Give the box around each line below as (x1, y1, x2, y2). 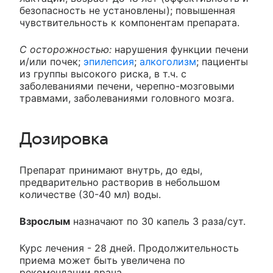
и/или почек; (19, 55, 83, 68)
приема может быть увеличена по (19, 254, 185, 266)
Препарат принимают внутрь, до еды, (19, 164, 202, 176)
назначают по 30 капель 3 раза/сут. (70, 215, 246, 227)
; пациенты (196, 55, 248, 68)
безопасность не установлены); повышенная (19, 4, 235, 16)
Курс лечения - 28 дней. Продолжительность (19, 242, 239, 254)
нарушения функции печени (112, 43, 249, 55)
